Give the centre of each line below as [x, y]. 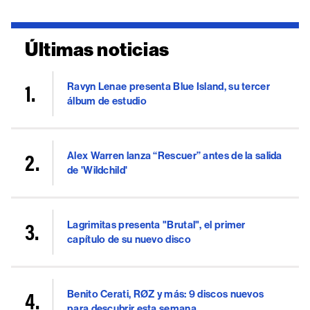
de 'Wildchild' [98, 170]
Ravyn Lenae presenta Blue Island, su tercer [168, 86]
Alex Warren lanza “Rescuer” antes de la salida [175, 155]
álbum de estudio [107, 101]
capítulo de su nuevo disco [129, 239]
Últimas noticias [97, 50]
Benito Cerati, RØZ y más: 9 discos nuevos [166, 294]
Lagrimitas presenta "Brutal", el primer [156, 225]
